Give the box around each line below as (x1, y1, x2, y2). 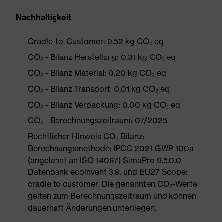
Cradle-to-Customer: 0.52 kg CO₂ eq (28, 36, 164, 46)
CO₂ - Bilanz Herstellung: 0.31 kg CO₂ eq (28, 52, 176, 62)
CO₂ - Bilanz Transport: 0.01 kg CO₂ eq (28, 84, 169, 94)
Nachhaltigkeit (16, 12, 71, 22)
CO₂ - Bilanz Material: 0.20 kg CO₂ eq (28, 68, 166, 78)
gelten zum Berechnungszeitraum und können (28, 191, 196, 201)
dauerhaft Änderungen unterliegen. (28, 203, 156, 213)
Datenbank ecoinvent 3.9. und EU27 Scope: (28, 167, 188, 177)
